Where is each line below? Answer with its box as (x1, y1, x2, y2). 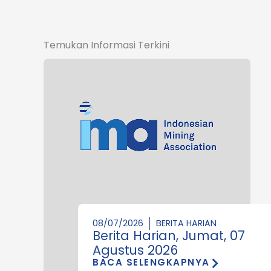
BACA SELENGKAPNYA (93, 255, 210, 269)
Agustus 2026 (93, 241, 178, 259)
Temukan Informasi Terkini (44, 38, 169, 52)
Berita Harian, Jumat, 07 (93, 226, 245, 244)
